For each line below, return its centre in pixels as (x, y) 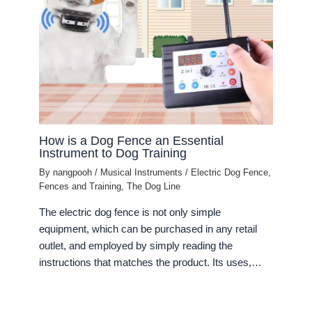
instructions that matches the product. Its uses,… (151, 263)
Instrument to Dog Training (113, 153)
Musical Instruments (142, 173)
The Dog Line (154, 187)
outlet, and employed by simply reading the (136, 246)
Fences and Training (80, 187)
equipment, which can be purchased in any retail (148, 229)
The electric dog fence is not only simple (130, 213)
